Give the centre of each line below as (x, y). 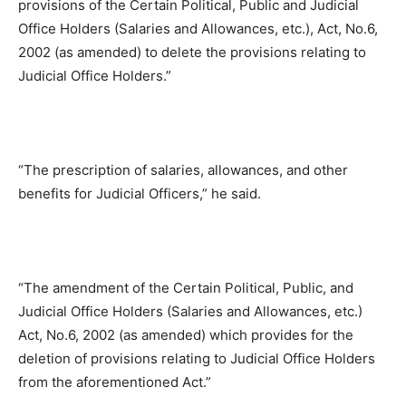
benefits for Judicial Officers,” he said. (140, 193)
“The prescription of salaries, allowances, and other (183, 169)
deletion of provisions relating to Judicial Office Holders (197, 358)
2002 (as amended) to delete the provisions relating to (192, 52)
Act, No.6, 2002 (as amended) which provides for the (186, 334)
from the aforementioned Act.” (115, 382)
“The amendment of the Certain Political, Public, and (186, 287)
